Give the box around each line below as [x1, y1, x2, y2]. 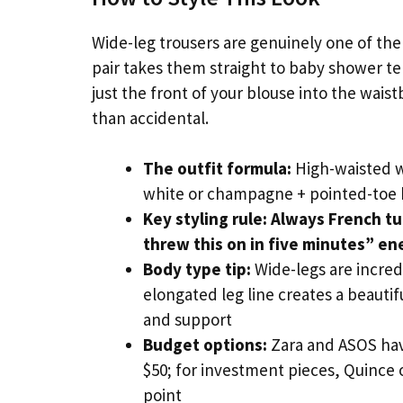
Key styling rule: [143, 208, 267, 230]
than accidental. [92, 106, 209, 129]
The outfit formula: [143, 157, 291, 180]
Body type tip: [143, 258, 251, 281]
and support [143, 309, 232, 331]
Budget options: [143, 334, 267, 356]
